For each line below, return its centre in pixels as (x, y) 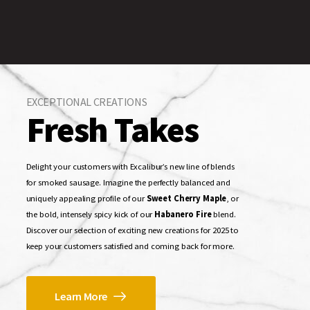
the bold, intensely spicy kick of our (90, 214)
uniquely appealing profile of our (86, 198)
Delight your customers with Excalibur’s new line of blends (130, 166)
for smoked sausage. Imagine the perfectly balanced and (128, 182)
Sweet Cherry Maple (186, 198)
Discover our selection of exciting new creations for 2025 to (133, 230)
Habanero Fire (183, 214)
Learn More (82, 296)
